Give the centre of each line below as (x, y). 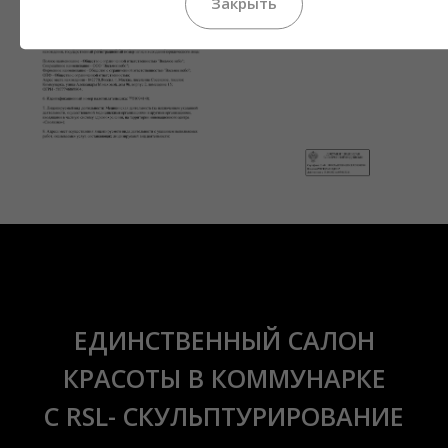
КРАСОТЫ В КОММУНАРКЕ (224, 378)
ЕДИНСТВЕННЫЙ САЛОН (224, 340)
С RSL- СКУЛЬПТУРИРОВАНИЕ (224, 416)
